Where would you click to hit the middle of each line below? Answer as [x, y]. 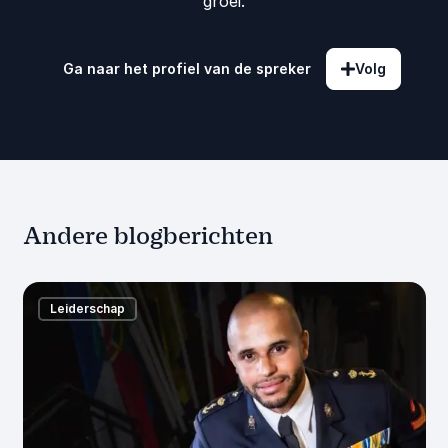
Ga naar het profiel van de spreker [186, 68]
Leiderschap [87, 308]
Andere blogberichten [147, 235]
